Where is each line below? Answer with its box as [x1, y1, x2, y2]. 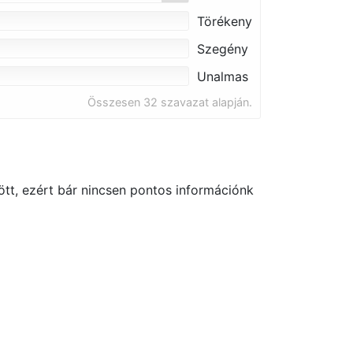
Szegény [197, 41, 248, 57]
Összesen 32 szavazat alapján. [87, 95, 252, 109]
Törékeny [197, 13, 252, 29]
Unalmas [197, 69, 248, 84]
